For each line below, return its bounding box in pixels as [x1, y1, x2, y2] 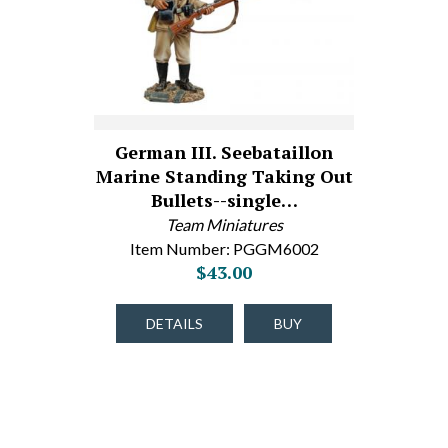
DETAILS [146, 315, 203, 332]
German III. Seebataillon [115, 140, 333, 164]
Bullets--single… [150, 188, 298, 212]
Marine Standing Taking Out [95, 164, 353, 188]
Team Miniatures [165, 215, 283, 234]
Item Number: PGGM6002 [129, 239, 319, 258]
